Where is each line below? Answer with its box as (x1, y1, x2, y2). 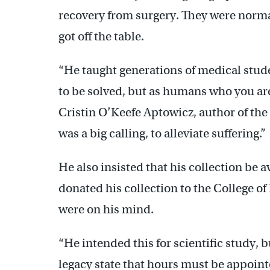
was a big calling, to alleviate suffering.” (58, 126, 266, 142)
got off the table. (58, 29, 144, 45)
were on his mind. (58, 202, 154, 218)
